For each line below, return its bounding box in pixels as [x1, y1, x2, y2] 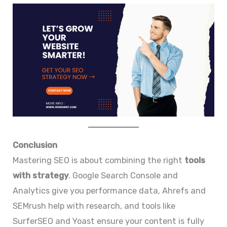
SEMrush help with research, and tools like [13, 201, 176, 211]
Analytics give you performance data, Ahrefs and [13, 186, 206, 196]
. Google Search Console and [68, 171, 178, 181]
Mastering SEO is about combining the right [13, 156, 185, 166]
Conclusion [13, 140, 58, 150]
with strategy [13, 171, 69, 181]
